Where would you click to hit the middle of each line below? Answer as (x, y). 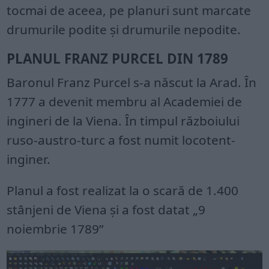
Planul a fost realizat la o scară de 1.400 (123, 191)
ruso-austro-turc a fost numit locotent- (121, 140)
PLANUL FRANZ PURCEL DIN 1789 (118, 59)
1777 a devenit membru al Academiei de (125, 102)
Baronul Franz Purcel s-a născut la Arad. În (132, 83)
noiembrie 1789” (55, 229)
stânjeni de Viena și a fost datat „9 (106, 210)
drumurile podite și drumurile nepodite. (124, 30)
